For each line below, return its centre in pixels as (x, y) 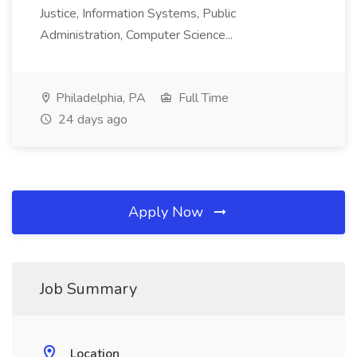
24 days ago (91, 120)
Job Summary (88, 289)
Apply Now (168, 212)
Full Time (202, 98)
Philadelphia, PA (99, 98)
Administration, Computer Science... (138, 35)
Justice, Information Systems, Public (138, 14)
